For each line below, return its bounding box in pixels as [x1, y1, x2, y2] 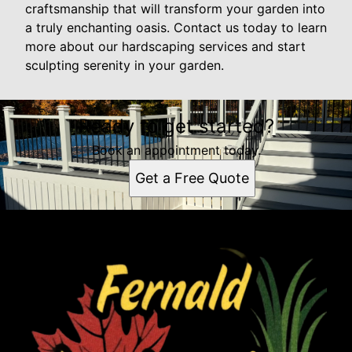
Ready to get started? [78, 115, 274, 138]
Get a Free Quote [134, 170, 249, 187]
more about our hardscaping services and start [25, 38, 306, 55]
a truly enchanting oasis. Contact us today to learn [25, 20, 327, 36]
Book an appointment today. [91, 142, 261, 159]
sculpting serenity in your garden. [25, 57, 224, 74]
